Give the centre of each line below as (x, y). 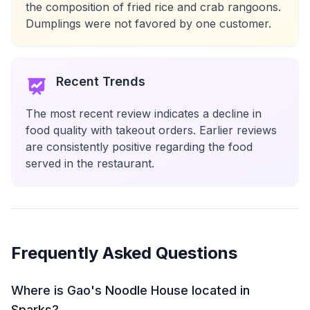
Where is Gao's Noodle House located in (130, 290)
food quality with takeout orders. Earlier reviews (151, 130)
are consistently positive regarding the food (139, 147)
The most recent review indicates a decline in (144, 113)
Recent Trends (101, 81)
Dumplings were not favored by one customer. (148, 24)
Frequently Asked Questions (124, 253)
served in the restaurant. (90, 163)
